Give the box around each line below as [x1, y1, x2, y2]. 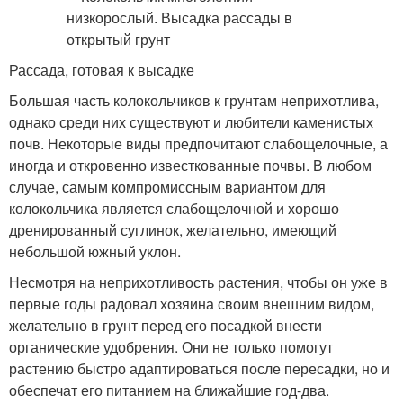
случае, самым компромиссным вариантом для [9, 176, 326, 197]
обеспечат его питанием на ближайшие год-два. [9, 380, 329, 400]
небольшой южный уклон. [9, 241, 181, 262]
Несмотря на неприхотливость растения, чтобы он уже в [9, 272, 388, 292]
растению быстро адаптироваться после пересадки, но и [9, 358, 390, 379]
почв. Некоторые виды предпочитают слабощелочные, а [9, 133, 388, 154]
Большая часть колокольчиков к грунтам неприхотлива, [9, 90, 379, 111]
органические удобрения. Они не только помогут [9, 336, 333, 357]
